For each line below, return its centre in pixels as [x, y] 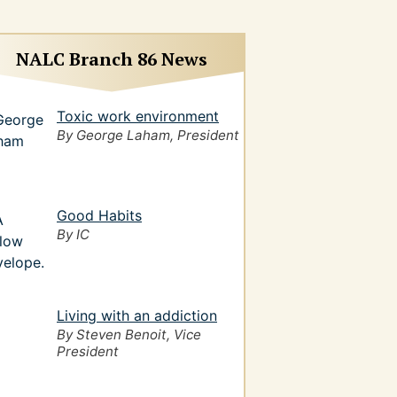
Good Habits [99, 216]
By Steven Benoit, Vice [129, 335]
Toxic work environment [138, 116]
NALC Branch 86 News [112, 58]
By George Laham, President [148, 135]
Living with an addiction [137, 316]
